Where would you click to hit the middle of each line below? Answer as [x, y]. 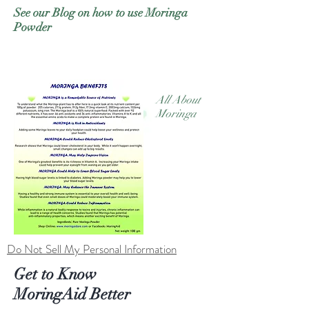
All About [178, 100]
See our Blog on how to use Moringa [101, 13]
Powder [33, 28]
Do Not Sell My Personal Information [92, 249]
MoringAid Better [72, 295]
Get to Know [55, 275]
